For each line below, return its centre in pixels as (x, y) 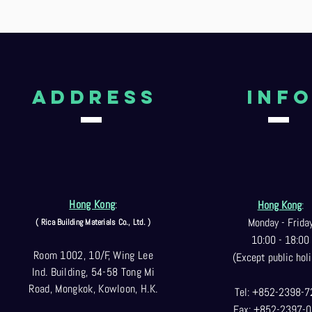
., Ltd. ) (139, 222)
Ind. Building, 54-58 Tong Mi (93, 272)
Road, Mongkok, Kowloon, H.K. (93, 289)
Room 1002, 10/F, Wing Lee (93, 255)
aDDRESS (95, 97)
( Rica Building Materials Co (81, 222)
